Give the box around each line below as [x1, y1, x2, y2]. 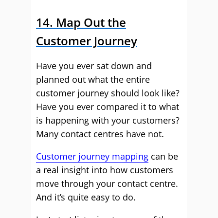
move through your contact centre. [36, 178, 178, 189]
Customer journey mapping [36, 150, 148, 162]
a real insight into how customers [36, 164, 173, 176]
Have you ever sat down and [36, 60, 152, 72]
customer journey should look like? [36, 87, 180, 99]
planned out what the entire [36, 73, 150, 85]
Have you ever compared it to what [36, 101, 179, 112]
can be [148, 150, 178, 162]
